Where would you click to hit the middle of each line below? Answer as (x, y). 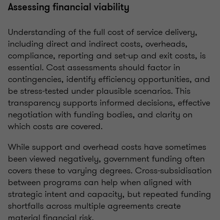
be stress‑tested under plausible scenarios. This (99, 91)
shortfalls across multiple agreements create (94, 206)
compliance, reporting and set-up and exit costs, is (107, 56)
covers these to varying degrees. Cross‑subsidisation (110, 171)
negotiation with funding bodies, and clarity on (100, 115)
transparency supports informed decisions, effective (109, 103)
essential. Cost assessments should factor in (94, 68)
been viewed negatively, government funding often (106, 159)
